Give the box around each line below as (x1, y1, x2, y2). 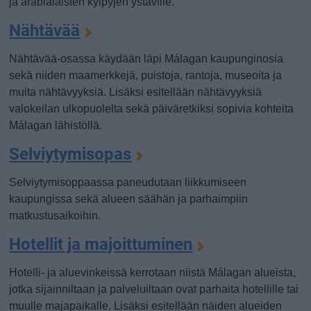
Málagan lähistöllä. (9, 119, 103, 131)
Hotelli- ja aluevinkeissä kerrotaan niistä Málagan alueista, (9, 267, 296, 278)
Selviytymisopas (9, 144, 132, 164)
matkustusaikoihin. (9, 210, 101, 221)
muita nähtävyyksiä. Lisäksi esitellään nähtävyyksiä (9, 86, 262, 98)
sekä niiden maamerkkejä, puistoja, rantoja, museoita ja (9, 69, 283, 81)
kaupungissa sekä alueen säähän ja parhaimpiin (9, 193, 249, 205)
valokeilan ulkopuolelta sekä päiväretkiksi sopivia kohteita (9, 103, 294, 115)
